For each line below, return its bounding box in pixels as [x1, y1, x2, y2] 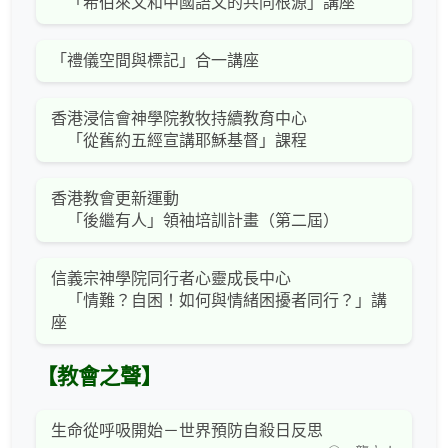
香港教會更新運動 [51, 189, 179, 207]
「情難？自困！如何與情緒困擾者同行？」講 [51, 291, 387, 309]
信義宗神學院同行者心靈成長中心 [51, 269, 291, 287]
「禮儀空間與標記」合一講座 [51, 51, 259, 69]
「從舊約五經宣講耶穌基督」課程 [51, 131, 307, 149]
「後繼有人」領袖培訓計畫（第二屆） [51, 211, 339, 229]
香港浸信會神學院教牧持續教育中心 [51, 109, 307, 127]
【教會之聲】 [36, 364, 162, 389]
